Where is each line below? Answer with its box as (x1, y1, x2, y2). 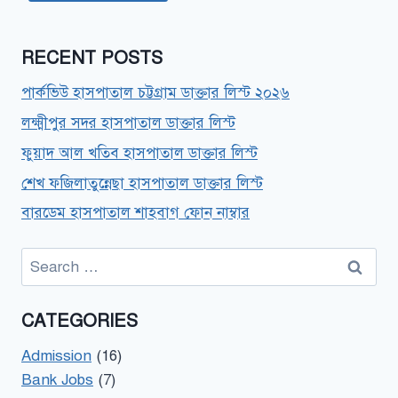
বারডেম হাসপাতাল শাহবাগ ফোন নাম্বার (21, 203, 250, 223)
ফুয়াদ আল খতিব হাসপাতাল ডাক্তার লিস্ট (21, 143, 258, 163)
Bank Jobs (21, 370, 93, 390)
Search (20, 249, 69, 268)
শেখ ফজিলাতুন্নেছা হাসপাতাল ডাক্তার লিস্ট (21, 173, 263, 193)
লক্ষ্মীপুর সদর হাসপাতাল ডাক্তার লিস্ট (21, 114, 235, 133)
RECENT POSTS (21, 47, 163, 70)
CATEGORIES (21, 310, 138, 333)
